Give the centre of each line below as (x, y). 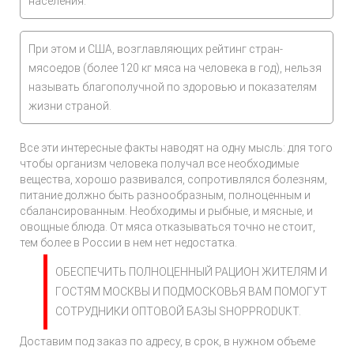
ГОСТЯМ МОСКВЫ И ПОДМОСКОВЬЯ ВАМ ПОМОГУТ (191, 292)
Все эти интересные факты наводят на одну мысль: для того (176, 148)
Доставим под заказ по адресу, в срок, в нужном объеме (168, 341)
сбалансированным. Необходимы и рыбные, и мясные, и (166, 211)
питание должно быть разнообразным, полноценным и (165, 195)
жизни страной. (70, 106)
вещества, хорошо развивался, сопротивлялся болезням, (173, 179)
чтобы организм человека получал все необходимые (159, 164)
